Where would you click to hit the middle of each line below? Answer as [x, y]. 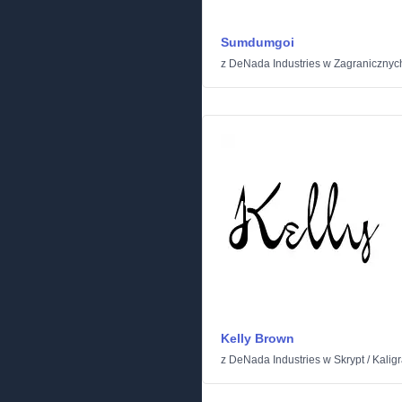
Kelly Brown [258, 338]
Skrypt [349, 360]
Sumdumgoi [258, 42]
